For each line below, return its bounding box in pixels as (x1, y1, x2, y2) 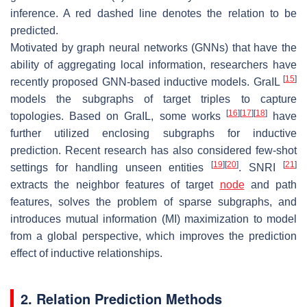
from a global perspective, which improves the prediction (10, 230, 297, 243)
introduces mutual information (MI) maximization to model (10, 213, 297, 225)
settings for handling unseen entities (10, 162, 212, 174)
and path (244, 179, 297, 191)
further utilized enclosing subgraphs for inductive (10, 127, 297, 140)
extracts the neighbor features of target (10, 179, 220, 191)
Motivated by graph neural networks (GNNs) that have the (10, 42, 297, 54)
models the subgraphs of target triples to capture (10, 93, 297, 106)
